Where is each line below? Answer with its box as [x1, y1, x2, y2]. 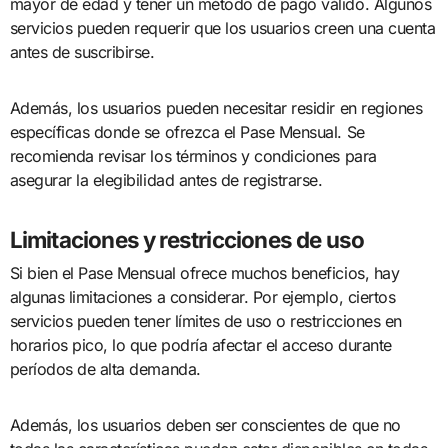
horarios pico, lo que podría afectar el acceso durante [9, 335, 392, 356]
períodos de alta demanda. [9, 359, 201, 380]
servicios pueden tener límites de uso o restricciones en [9, 311, 402, 332]
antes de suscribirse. [9, 41, 155, 62]
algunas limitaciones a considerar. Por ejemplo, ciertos [9, 287, 396, 308]
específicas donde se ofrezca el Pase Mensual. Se [9, 121, 365, 142]
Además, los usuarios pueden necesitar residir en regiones [9, 97, 423, 118]
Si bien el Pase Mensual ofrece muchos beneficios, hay [9, 263, 400, 284]
